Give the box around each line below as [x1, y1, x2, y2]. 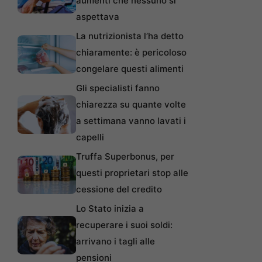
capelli [76, 132, 104, 143]
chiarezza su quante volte [76, 99, 186, 111]
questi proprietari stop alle [76, 167, 188, 179]
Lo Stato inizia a [76, 203, 144, 215]
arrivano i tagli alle [76, 236, 155, 247]
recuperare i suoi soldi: [76, 219, 173, 231]
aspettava [76, 11, 119, 23]
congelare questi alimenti [76, 63, 184, 75]
